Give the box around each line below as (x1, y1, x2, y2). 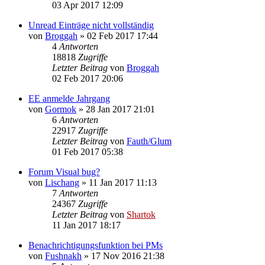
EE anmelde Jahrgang (28, 93, 110, 104)
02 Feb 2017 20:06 (52, 73, 123, 83)
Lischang (45, 177, 79, 188)
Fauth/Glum (127, 135, 172, 146)
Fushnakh (45, 250, 82, 261)
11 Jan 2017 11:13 (89, 177, 157, 188)
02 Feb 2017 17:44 (87, 30, 158, 41)
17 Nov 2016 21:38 (91, 250, 164, 261)
